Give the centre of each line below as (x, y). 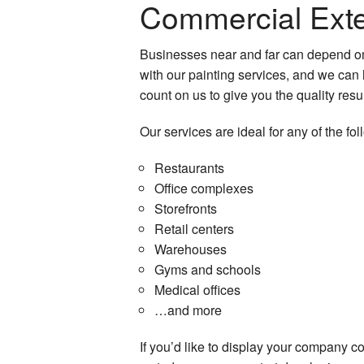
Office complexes (204, 188)
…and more (188, 310)
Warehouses (190, 249)
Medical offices (197, 290)
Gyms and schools (207, 269)
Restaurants (189, 168)
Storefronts (185, 208)
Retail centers (194, 229)
